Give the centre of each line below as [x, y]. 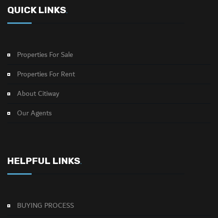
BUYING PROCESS [45, 206]
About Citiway [38, 94]
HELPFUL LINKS [44, 161]
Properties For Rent [46, 74]
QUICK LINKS [37, 10]
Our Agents [34, 113]
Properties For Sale [45, 55]
